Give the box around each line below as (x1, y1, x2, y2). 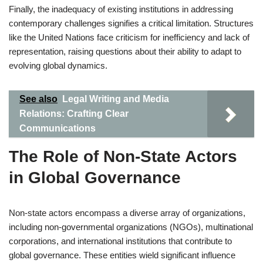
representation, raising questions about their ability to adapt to (9, 46, 241, 56)
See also (19, 94, 58, 104)
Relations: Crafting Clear (19, 109, 129, 119)
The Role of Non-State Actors (9, 147, 237, 166)
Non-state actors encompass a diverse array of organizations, (9, 208, 245, 218)
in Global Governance (9, 168, 181, 187)
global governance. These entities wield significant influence (9, 250, 235, 260)
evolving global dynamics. (9, 60, 107, 70)
